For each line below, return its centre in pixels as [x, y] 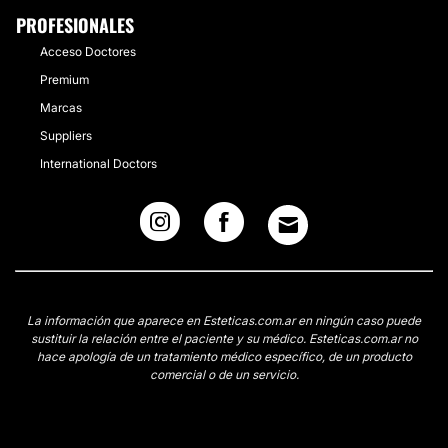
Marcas [61, 107]
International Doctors [98, 163]
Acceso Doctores [88, 51]
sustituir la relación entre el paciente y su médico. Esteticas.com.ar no [224, 338]
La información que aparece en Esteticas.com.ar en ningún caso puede [224, 320]
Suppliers [66, 135]
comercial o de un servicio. [224, 374]
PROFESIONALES [75, 25]
